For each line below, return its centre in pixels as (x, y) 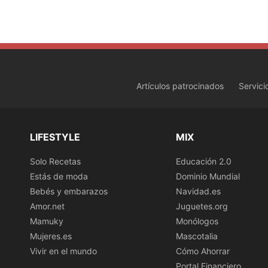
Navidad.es (198, 191)
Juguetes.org (202, 206)
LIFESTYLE (55, 137)
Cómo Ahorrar (203, 251)
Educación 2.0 (204, 161)
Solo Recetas (55, 161)
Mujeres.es (51, 236)
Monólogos (197, 221)
